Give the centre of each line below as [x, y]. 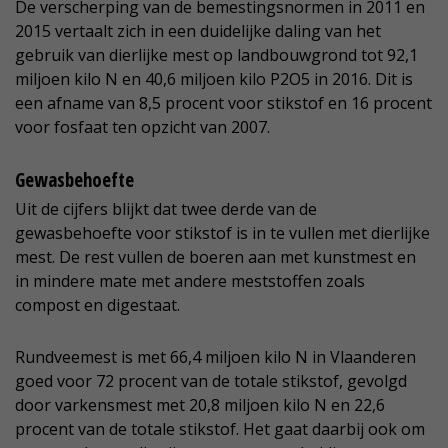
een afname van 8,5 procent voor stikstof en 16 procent [223, 103]
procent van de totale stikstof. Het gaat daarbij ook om [220, 429]
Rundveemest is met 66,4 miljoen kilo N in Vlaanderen [215, 357]
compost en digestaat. [97, 305]
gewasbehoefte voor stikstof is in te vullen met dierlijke [222, 233]
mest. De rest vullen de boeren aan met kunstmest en [215, 257]
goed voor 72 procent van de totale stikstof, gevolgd [211, 381]
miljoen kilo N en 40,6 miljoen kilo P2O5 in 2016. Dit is [214, 79]
